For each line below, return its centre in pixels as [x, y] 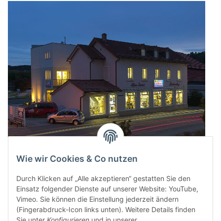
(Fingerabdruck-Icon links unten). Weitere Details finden [106, 210]
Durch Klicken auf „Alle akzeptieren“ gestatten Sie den [103, 179]
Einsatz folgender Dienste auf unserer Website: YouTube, [107, 189]
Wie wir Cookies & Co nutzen [77, 159]
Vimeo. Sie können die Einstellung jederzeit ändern [97, 199]
